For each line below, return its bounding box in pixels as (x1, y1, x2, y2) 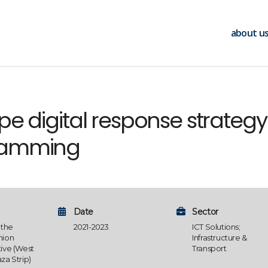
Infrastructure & (192, 233, 247, 242)
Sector (192, 206, 218, 217)
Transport (192, 243, 227, 253)
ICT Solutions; (192, 222, 240, 232)
